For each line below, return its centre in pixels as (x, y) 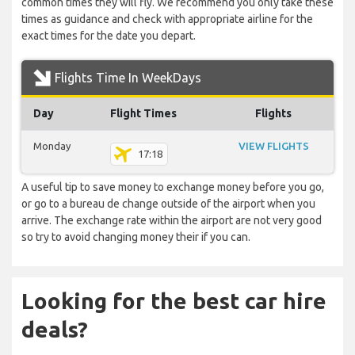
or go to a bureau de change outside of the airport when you (168, 204)
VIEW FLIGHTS (273, 146)
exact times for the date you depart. (109, 36)
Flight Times (143, 114)
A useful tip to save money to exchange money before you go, (173, 187)
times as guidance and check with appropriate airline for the (167, 19)
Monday (52, 146)
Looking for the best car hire (174, 301)
